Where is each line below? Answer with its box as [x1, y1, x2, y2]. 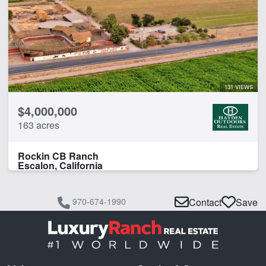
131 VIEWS [224, 83, 253, 91]
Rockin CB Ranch [18, 149, 99, 163]
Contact [189, 195, 221, 210]
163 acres [18, 118, 59, 132]
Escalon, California [18, 159, 103, 173]
